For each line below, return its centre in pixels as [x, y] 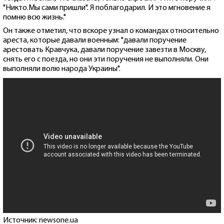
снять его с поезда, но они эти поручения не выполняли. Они [106, 60]
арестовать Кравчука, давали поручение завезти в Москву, [104, 50]
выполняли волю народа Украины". [62, 69]
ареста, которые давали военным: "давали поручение [95, 41]
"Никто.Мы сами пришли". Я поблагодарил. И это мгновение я [107, 8]
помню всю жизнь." [34, 18]
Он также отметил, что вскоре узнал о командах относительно [111, 31]
